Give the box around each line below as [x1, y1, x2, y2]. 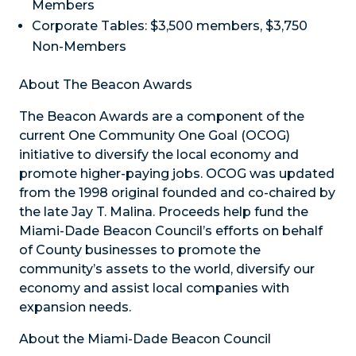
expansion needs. [19, 300, 131, 315]
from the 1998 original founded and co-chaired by [19, 185, 335, 201]
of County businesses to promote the [19, 242, 261, 258]
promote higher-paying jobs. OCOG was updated [19, 166, 335, 182]
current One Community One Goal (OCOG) [19, 128, 290, 144]
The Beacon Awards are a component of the [19, 109, 304, 125]
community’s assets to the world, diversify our [19, 261, 315, 277]
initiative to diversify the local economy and [19, 147, 299, 163]
